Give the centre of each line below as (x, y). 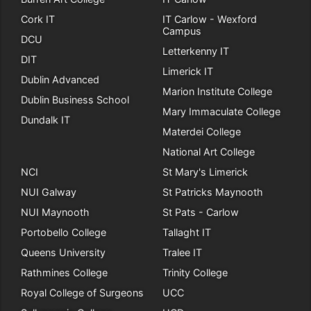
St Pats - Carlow (201, 212)
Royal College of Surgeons (82, 293)
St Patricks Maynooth (213, 192)
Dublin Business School (75, 100)
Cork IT (38, 19)
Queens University (63, 252)
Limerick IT (188, 71)
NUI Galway (49, 192)
